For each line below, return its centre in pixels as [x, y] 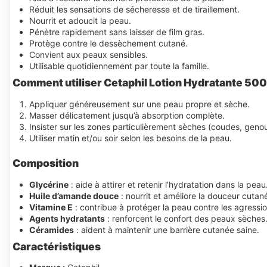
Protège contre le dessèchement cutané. [108, 44]
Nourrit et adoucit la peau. [80, 21]
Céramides [52, 229]
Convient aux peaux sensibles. [89, 55]
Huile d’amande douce [74, 195]
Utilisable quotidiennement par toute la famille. [119, 66]
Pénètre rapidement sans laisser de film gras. [117, 32]
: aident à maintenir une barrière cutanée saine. [167, 229]
